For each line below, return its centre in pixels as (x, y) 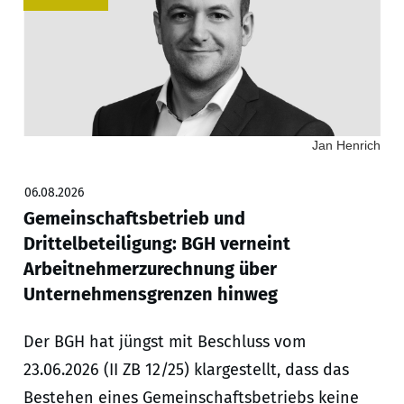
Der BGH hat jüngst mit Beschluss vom (164, 341)
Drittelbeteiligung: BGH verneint (156, 243)
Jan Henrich (346, 145)
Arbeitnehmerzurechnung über (150, 268)
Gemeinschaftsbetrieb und (134, 218)
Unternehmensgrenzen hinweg (150, 294)
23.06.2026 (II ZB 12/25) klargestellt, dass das (186, 369)
